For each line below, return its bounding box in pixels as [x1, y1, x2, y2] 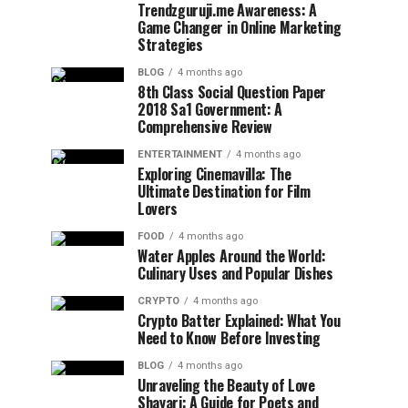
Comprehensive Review [138, 116, 272, 138]
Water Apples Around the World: [138, 245, 326, 267]
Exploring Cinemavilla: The [138, 163, 291, 185]
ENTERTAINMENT [138, 148, 222, 160]
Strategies [138, 34, 203, 56]
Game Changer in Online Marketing [138, 16, 342, 38]
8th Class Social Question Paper [138, 81, 327, 103]
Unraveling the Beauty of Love [138, 374, 315, 396]
